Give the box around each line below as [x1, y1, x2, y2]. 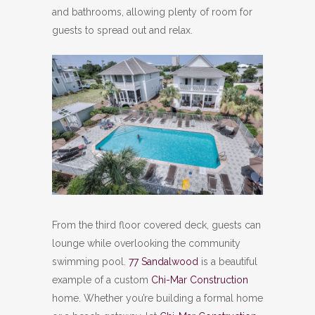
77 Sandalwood [129, 256, 198, 268]
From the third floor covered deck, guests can [52, 219, 261, 231]
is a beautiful [198, 256, 257, 268]
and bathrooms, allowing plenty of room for [52, 6, 252, 18]
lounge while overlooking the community [52, 238, 240, 250]
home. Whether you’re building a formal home [52, 292, 263, 304]
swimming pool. [52, 256, 129, 268]
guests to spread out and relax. [52, 25, 193, 37]
